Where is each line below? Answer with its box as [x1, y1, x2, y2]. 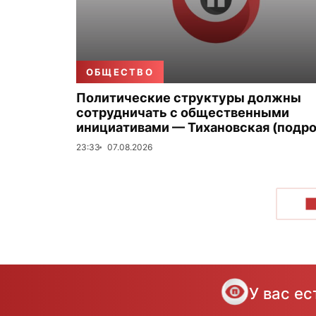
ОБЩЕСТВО [86, 66, 154, 78]
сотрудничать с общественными [76, 105, 289, 120]
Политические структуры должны [76, 90, 301, 105]
